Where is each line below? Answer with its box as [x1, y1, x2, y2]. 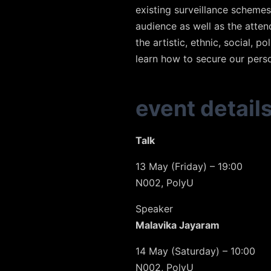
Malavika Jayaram [135, 219, 220, 232]
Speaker [135, 203, 173, 215]
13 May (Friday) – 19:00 [135, 160, 243, 173]
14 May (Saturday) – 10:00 [135, 245, 255, 258]
